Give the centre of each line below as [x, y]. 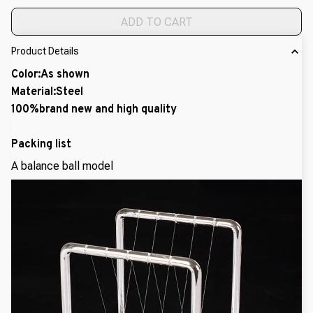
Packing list [41, 144]
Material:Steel [47, 92]
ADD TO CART [156, 22]
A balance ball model [62, 166]
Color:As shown [50, 74]
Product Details [45, 51]
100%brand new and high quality [94, 109]
